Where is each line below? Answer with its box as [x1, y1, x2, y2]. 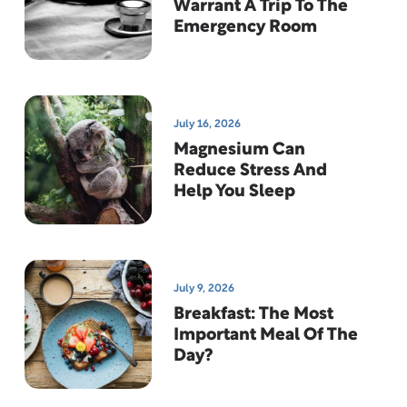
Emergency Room [174, 20, 317, 36]
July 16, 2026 [174, 119, 241, 130]
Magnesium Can [174, 143, 305, 159]
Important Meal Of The [174, 328, 358, 344]
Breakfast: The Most [174, 307, 333, 323]
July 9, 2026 [174, 283, 234, 294]
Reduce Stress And [174, 164, 327, 180]
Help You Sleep [174, 184, 295, 201]
